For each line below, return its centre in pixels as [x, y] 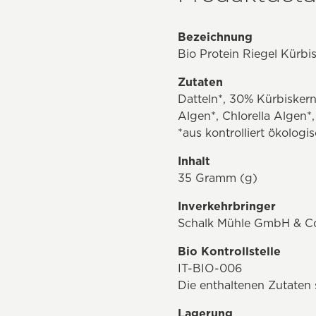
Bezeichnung [215, 37]
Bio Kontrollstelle [229, 251]
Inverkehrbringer [227, 206]
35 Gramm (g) [218, 178]
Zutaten [200, 82]
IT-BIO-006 [210, 268]
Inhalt [194, 161]
